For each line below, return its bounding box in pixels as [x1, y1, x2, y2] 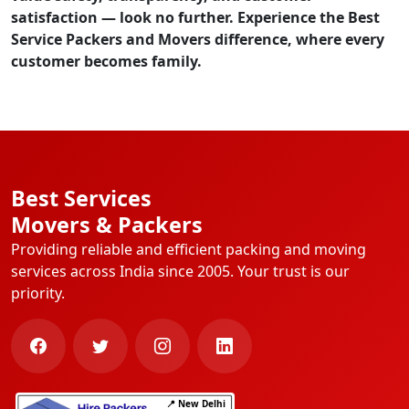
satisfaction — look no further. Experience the [11, 7, 348, 28]
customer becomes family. [11, 51, 202, 72]
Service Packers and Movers [11, 29, 211, 50]
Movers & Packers [11, 210, 203, 240]
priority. [11, 283, 65, 304]
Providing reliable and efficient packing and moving [11, 239, 366, 260]
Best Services [11, 184, 152, 214]
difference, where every [211, 29, 384, 50]
